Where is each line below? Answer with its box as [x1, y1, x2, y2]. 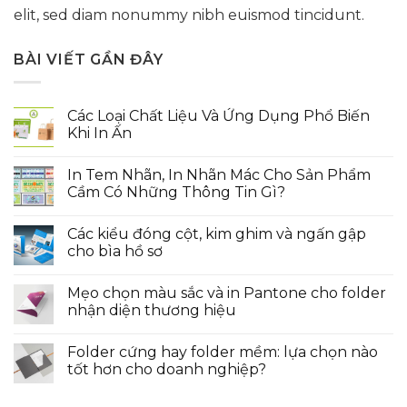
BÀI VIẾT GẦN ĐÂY [14, 51, 164, 69]
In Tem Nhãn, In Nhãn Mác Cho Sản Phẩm [67, 165, 371, 184]
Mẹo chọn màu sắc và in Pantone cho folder [67, 283, 386, 302]
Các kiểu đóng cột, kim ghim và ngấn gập [67, 224, 366, 243]
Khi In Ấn [67, 124, 132, 142]
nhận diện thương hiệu [67, 301, 236, 319]
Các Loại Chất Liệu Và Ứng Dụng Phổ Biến [67, 106, 370, 124]
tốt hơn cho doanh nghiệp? [67, 360, 266, 378]
